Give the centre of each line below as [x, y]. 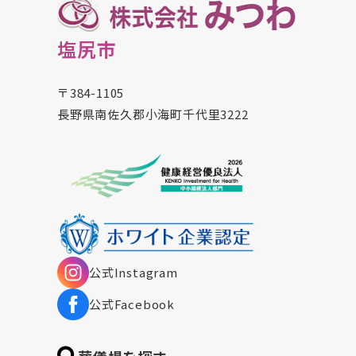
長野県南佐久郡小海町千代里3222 [153, 114]
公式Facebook [132, 304]
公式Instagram [133, 273]
